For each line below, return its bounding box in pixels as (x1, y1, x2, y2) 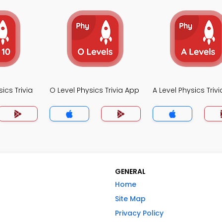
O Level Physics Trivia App (50, 85, 139, 95)
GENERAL (115, 166, 146, 176)
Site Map (115, 194, 146, 204)
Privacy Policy (115, 208, 164, 218)
